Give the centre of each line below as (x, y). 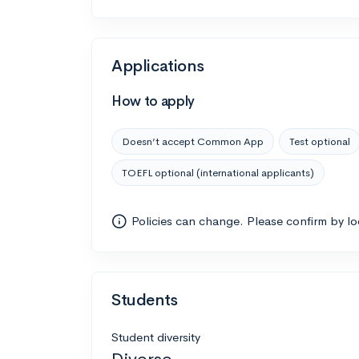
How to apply (153, 101)
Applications (158, 66)
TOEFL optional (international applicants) (218, 172)
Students (145, 300)
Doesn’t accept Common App (193, 141)
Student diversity (156, 337)
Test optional (320, 141)
